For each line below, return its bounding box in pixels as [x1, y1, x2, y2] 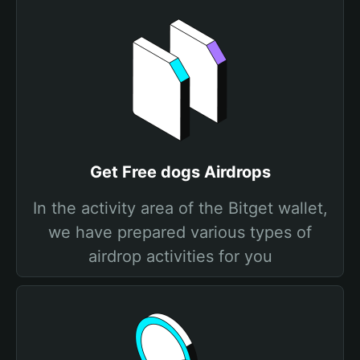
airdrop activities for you [88, 247, 272, 266]
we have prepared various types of [48, 223, 312, 242]
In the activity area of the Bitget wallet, [32, 198, 328, 218]
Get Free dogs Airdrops [89, 162, 271, 182]
